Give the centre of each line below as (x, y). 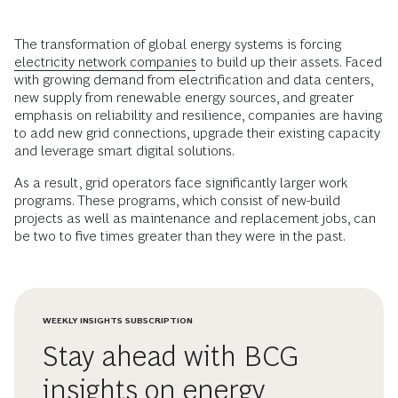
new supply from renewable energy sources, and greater (184, 98)
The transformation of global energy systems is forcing (178, 44)
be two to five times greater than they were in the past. (180, 236)
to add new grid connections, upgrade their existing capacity (197, 133)
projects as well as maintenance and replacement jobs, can (195, 219)
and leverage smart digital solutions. (124, 151)
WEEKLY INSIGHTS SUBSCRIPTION (118, 321)
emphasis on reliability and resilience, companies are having (198, 115)
